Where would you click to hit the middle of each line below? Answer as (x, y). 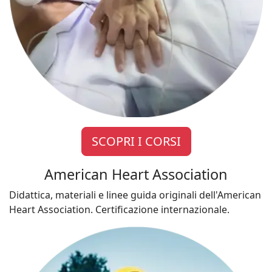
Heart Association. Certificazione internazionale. (119, 210)
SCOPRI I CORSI (136, 141)
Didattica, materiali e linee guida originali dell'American (135, 195)
